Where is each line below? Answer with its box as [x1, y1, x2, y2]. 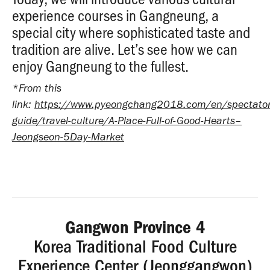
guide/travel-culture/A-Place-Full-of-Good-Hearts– [12, 114, 242, 128]
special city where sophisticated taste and [12, 22, 250, 43]
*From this [12, 81, 61, 95]
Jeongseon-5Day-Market [12, 130, 124, 144]
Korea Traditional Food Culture [33, 236, 237, 258]
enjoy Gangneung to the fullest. [12, 55, 189, 77]
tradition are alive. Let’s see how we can [12, 39, 237, 60]
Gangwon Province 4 [65, 217, 205, 239]
